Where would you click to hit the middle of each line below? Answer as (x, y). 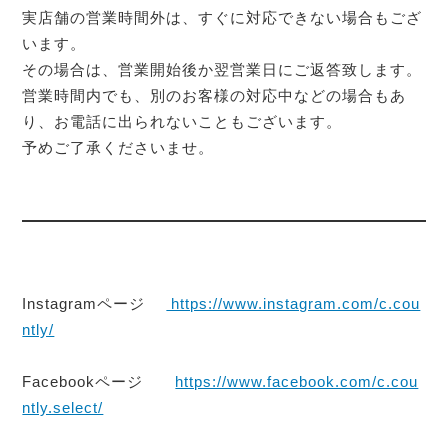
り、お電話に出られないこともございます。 (182, 121)
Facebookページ (99, 382)
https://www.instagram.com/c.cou (293, 304)
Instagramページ (94, 304)
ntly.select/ (63, 408)
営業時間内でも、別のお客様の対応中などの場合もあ (214, 95)
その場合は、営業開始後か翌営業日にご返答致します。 (222, 69)
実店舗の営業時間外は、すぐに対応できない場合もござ (222, 17)
